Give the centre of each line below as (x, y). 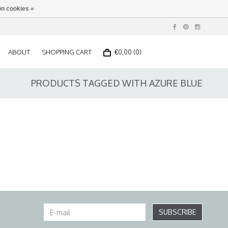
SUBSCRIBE (177, 212)
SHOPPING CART (67, 52)
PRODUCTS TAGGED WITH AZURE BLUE (117, 83)
